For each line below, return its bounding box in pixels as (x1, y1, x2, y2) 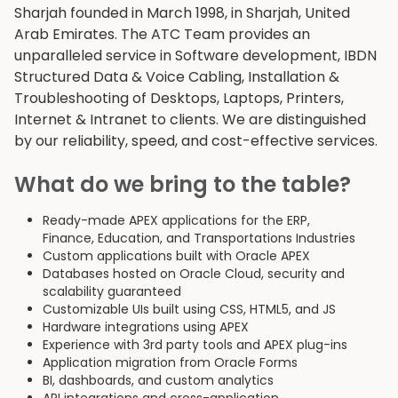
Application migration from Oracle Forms (43, 354, 298, 372)
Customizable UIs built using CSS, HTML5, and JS (43, 300, 336, 319)
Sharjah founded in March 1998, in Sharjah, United (14, 2, 350, 23)
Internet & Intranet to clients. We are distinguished (14, 108, 366, 130)
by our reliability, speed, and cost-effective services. (14, 130, 378, 151)
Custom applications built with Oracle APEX (43, 247, 310, 266)
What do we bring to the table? (14, 170, 351, 200)
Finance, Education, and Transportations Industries (43, 229, 355, 248)
